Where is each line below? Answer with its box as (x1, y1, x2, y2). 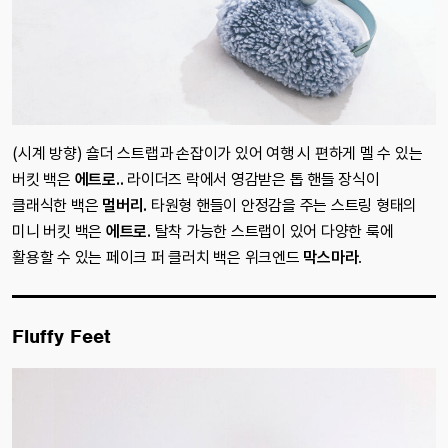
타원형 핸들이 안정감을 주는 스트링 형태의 (150, 196, 417, 216)
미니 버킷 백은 (12, 222, 106, 242)
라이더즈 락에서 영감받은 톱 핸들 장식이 (127, 170, 380, 190)
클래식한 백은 (12, 196, 102, 216)
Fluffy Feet (12, 324, 111, 350)
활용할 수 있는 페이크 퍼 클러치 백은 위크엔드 (12, 248, 304, 268)
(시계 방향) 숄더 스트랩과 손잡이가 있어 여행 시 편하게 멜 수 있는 (12, 144, 423, 164)
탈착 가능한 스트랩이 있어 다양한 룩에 (154, 222, 394, 242)
